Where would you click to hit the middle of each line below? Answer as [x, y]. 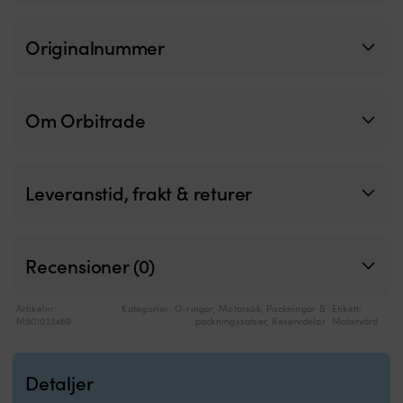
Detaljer [59, 382]
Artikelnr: [36, 308]
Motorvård [355, 321]
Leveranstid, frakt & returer [139, 193]
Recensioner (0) [90, 265]
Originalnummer [95, 47]
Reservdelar [299, 321]
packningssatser [230, 321]
